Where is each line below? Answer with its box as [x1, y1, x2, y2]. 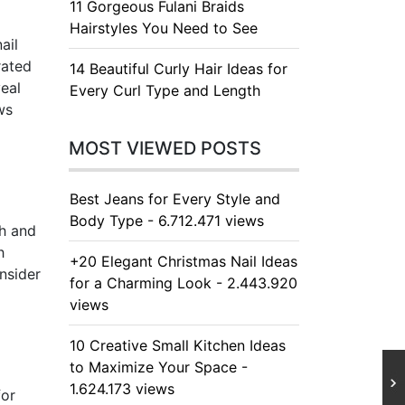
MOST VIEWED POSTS [69, 137, 261, 159]
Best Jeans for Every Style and [70, 190, 280, 208]
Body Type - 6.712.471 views [70, 212, 264, 230]
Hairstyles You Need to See [70, 19, 258, 37]
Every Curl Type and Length [70, 81, 260, 99]
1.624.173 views [70, 380, 174, 398]
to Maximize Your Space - [70, 358, 248, 376]
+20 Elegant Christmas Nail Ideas [70, 252, 297, 270]
